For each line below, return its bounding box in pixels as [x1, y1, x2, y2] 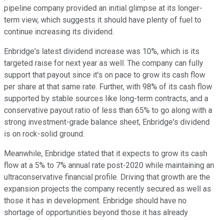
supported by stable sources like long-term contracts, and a [4, 94, 208, 104]
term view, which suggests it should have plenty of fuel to [4, 15, 201, 25]
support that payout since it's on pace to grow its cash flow [4, 70, 205, 80]
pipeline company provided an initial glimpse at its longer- [4, 3, 202, 13]
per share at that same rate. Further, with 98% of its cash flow [4, 82, 212, 92]
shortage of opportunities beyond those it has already [4, 208, 188, 218]
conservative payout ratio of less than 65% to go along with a [4, 106, 212, 115]
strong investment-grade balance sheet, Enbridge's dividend [4, 117, 210, 127]
